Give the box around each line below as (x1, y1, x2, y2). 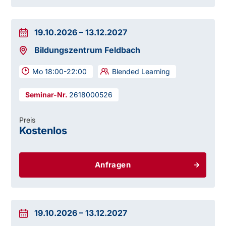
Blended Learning (112, 67, 171, 76)
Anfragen (94, 160, 131, 170)
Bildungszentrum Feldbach (34, 45, 141, 55)
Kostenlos (19, 125, 68, 137)
